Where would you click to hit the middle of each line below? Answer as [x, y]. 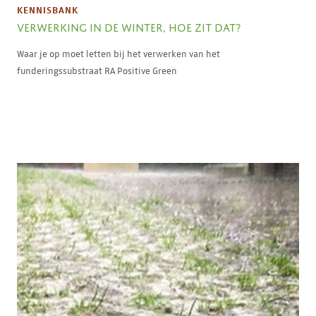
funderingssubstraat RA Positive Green [97, 71]
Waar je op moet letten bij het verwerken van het [119, 54]
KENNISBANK [48, 10]
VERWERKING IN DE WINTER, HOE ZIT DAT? [129, 26]
